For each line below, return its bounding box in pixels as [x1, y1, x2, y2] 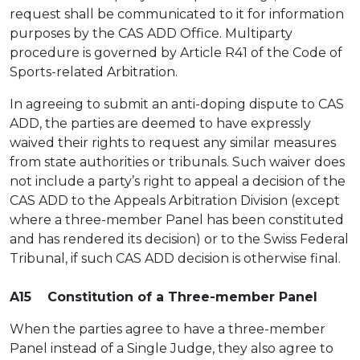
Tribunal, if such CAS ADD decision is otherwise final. [10, 251, 341, 266]
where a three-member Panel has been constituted [10, 212, 344, 227]
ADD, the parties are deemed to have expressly [10, 116, 311, 131]
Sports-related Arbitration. [10, 64, 178, 80]
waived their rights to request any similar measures [10, 135, 336, 150]
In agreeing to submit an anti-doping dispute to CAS [10, 96, 344, 112]
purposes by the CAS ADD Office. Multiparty [10, 26, 292, 41]
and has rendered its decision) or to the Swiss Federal [10, 231, 349, 247]
